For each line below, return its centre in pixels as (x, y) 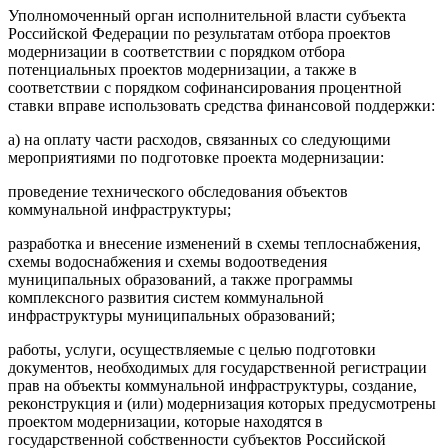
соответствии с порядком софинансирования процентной (205, 87)
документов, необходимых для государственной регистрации (217, 367)
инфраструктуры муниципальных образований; (171, 315)
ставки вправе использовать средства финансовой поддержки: (221, 105)
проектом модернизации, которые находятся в (165, 421)
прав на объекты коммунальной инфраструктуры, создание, (212, 385)
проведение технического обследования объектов (178, 191)
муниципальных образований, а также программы (180, 279)
